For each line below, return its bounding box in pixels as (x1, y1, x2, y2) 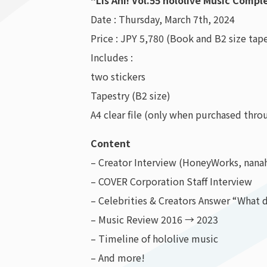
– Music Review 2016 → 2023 (91, 212, 218, 227)
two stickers (91, 69, 145, 84)
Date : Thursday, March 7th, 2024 (91, 12, 235, 27)
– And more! (91, 250, 145, 265)
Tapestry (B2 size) (91, 88, 170, 103)
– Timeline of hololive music (91, 231, 218, 246)
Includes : (91, 50, 133, 65)
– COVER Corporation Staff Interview (91, 174, 252, 189)
